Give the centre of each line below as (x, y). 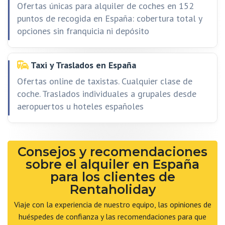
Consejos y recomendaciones (113, 152)
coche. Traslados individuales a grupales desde (107, 94)
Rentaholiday (113, 189)
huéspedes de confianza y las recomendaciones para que (113, 216)
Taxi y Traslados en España (82, 65)
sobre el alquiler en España (113, 164)
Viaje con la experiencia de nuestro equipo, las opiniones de (113, 204)
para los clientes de (113, 177)
